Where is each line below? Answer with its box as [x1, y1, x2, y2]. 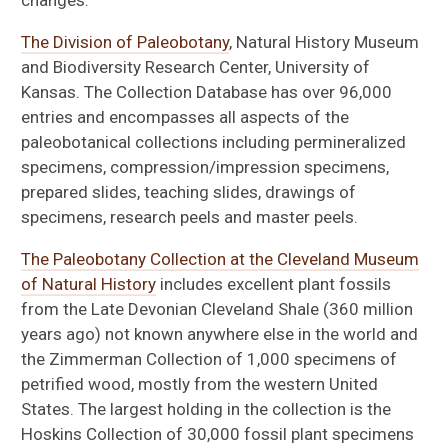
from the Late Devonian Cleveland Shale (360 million [21, 299, 414, 320]
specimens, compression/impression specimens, [21, 157, 390, 178]
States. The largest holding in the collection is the [21, 399, 392, 420]
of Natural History [21, 274, 157, 295]
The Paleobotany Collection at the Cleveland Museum [21, 249, 420, 270]
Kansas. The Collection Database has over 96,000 [21, 82, 393, 103]
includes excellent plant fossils [156, 274, 392, 295]
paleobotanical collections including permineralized [21, 132, 407, 153]
